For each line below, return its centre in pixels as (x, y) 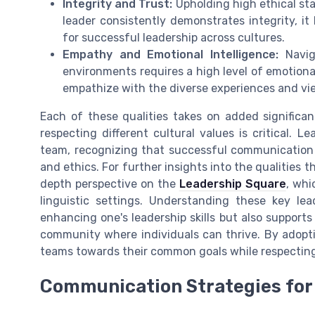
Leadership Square (232, 184)
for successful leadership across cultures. (174, 37)
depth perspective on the (110, 184)
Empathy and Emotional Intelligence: (171, 54)
